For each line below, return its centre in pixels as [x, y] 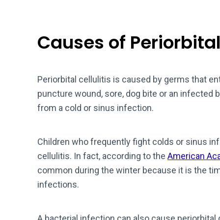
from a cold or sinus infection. [96, 108]
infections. [59, 184]
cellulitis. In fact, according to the [102, 156]
